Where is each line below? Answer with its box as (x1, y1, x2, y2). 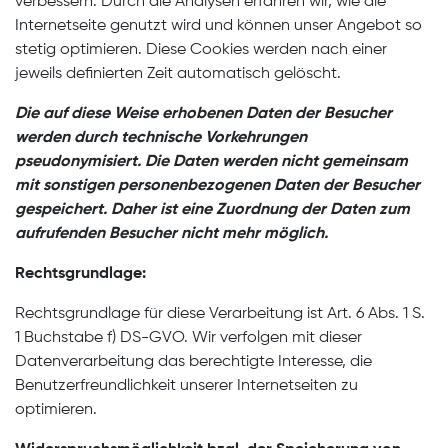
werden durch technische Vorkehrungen (15, 130, 307, 146)
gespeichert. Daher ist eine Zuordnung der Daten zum (15, 202, 410, 218)
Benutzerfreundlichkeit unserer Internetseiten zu (15, 378, 358, 394)
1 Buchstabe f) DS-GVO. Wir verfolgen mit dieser (15, 330, 362, 346)
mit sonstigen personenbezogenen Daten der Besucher (15, 178, 420, 194)
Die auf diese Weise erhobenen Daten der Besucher (15, 106, 392, 122)
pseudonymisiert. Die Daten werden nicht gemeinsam (15, 154, 408, 170)
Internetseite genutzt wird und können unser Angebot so (15, 18, 422, 34)
